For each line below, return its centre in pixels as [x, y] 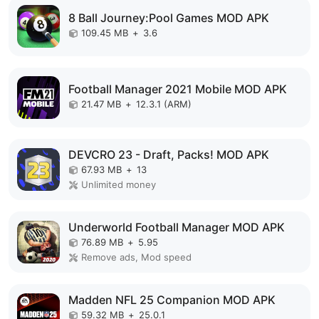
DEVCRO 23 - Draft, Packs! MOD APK [169, 154]
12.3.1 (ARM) [164, 104]
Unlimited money [119, 184]
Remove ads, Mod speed [136, 257]
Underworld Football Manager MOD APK [177, 227]
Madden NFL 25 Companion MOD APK [172, 299]
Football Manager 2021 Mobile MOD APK [178, 89]
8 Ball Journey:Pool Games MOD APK [169, 18]
